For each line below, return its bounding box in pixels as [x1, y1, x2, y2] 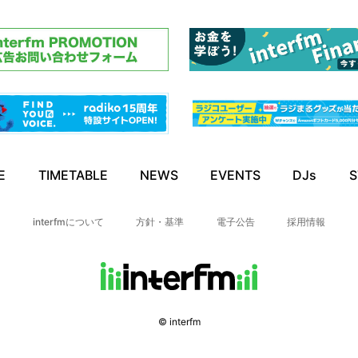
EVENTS [210, 166, 261, 183]
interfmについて [33, 215, 105, 228]
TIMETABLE [38, 166, 108, 183]
